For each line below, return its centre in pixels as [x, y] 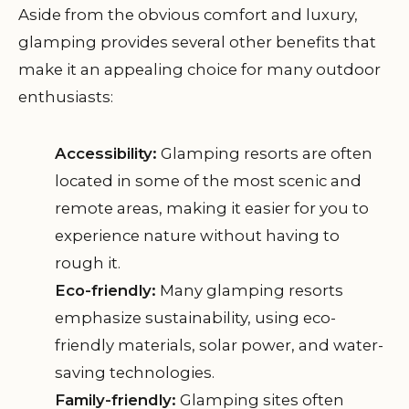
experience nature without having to [197, 236]
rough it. [88, 263]
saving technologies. [135, 372]
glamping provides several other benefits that [197, 42]
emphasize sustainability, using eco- [195, 318]
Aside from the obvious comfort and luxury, [188, 15]
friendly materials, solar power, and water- [219, 345]
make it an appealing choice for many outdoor [199, 69]
